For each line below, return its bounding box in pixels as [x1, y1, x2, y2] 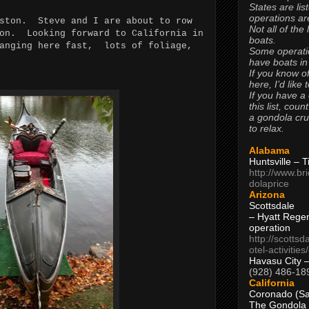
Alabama [249, 144, 290, 156]
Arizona [249, 188, 285, 200]
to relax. [249, 122, 284, 134]
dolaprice [249, 177, 289, 189]
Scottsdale [249, 199, 295, 211]
